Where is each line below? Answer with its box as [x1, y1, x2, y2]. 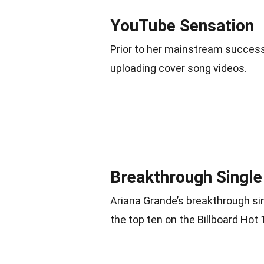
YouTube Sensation [110, 16, 254, 35]
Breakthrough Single [110, 167, 262, 187]
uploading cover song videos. [110, 62, 247, 74]
